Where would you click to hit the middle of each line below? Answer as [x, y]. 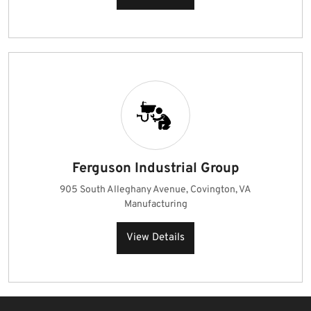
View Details [155, 238]
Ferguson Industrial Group [155, 169]
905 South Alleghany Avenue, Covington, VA [155, 190]
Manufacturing [155, 204]
